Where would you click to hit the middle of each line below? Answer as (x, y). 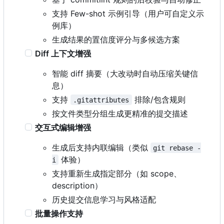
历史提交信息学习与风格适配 (104, 199)
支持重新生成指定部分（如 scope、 (117, 173)
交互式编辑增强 (63, 127)
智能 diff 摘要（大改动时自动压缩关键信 (125, 73)
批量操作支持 (59, 213)
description (73, 185)
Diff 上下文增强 (63, 53)
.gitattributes (101, 100)
